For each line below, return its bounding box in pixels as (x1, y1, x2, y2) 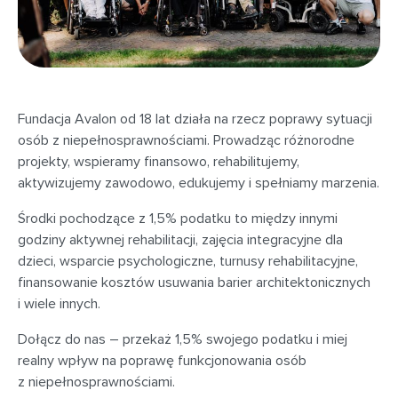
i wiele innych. (18, 294, 100, 313)
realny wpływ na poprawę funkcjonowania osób (18, 351, 306, 370)
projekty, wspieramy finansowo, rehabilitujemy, (18, 152, 299, 171)
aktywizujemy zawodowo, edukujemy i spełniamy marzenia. (18, 173, 379, 192)
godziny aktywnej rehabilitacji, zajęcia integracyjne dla (18, 230, 343, 249)
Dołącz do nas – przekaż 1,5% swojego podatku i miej (18, 330, 347, 348)
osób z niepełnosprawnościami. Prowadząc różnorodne (18, 131, 354, 149)
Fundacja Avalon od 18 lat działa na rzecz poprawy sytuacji (18, 109, 372, 128)
